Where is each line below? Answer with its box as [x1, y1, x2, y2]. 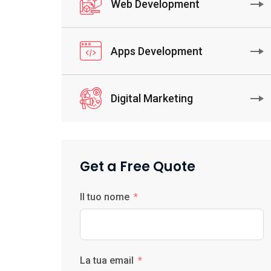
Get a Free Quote [80, 157, 195, 176]
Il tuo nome [80, 191, 129, 203]
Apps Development [110, 45, 203, 57]
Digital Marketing [110, 92, 193, 105]
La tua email [80, 255, 134, 266]
